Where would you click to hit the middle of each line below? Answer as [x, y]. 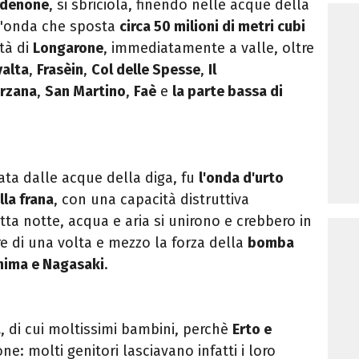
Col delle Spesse [146, 70]
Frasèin [60, 70]
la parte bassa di [228, 92]
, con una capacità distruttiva [151, 200]
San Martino [85, 92]
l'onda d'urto [241, 178]
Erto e [252, 330]
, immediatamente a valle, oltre [209, 48]
